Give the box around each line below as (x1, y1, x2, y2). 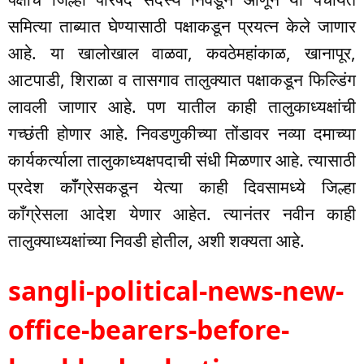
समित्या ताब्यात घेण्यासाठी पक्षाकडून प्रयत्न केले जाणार (8, 15, 356, 38)
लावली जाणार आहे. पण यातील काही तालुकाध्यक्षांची (8, 95, 356, 119)
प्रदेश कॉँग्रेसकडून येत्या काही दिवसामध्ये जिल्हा (8, 175, 356, 199)
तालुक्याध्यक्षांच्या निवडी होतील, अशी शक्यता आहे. (8, 229, 305, 253)
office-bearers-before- (8, 312, 289, 348)
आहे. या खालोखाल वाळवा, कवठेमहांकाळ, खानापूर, (8, 41, 356, 65)
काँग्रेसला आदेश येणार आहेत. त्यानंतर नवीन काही (8, 202, 356, 226)
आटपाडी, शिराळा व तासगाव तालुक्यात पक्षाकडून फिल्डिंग (8, 68, 356, 92)
